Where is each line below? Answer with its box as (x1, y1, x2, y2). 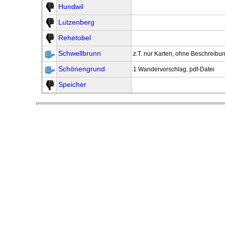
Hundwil (58, 3, 83, 11)
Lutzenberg (58, 18, 94, 26)
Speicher (58, 80, 86, 88)
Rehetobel (58, 34, 91, 42)
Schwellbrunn (58, 49, 101, 57)
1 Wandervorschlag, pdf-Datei (133, 66, 214, 72)
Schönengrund (58, 65, 105, 73)
